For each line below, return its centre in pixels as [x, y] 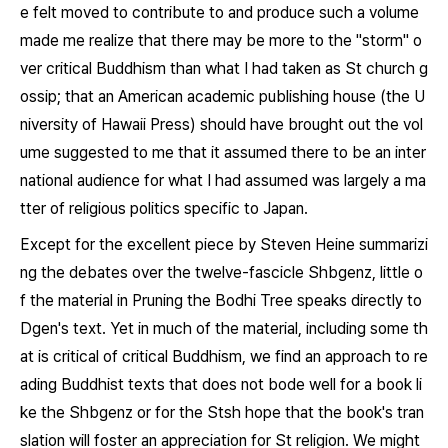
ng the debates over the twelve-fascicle [164, 272]
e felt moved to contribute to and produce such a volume [219, 12]
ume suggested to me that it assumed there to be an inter [223, 152]
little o [399, 272]
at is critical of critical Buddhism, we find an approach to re [224, 356]
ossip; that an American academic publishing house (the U [222, 96]
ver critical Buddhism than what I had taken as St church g [224, 68]
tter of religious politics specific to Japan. [164, 208]
